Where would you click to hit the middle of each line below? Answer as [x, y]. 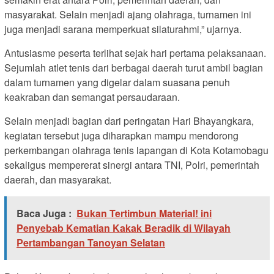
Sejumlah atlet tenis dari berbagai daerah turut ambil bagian [134, 68]
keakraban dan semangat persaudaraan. [92, 97]
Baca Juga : [44, 213]
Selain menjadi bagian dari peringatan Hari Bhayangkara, [129, 121]
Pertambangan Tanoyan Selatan [91, 243]
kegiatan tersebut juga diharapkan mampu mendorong [121, 136]
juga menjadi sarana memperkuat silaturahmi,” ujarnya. [123, 29]
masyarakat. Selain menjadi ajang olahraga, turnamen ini [128, 15]
